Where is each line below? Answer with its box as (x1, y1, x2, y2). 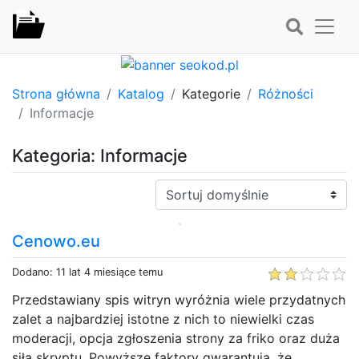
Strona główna (12, 85, 100, 102)
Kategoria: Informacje (12, 144, 188, 166)
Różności (258, 85, 313, 102)
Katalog (118, 85, 164, 102)
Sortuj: (155, 179, 195, 196)
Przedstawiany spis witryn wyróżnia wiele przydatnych (12, 291, 345, 308)
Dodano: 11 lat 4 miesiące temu (12, 265, 163, 278)
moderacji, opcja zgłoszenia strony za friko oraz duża (12, 329, 340, 346)
